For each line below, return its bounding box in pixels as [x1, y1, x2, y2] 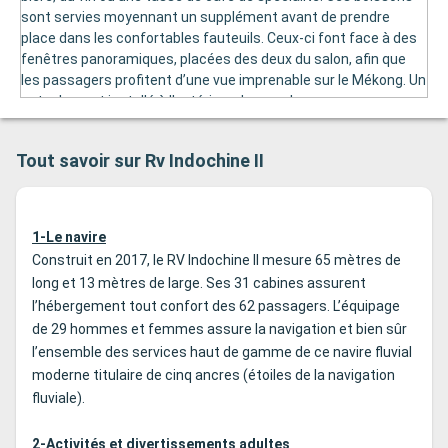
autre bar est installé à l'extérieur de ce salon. [21, 93, 312, 110]
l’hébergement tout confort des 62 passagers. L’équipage [32, 298, 400, 315]
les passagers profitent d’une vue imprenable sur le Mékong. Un [21, 72, 426, 89]
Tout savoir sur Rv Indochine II [16, 150, 264, 172]
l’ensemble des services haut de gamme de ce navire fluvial [32, 344, 412, 361]
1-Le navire [32, 229, 106, 246]
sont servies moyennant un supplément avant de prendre [21, 9, 390, 26]
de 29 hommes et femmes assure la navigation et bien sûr [32, 321, 407, 338]
